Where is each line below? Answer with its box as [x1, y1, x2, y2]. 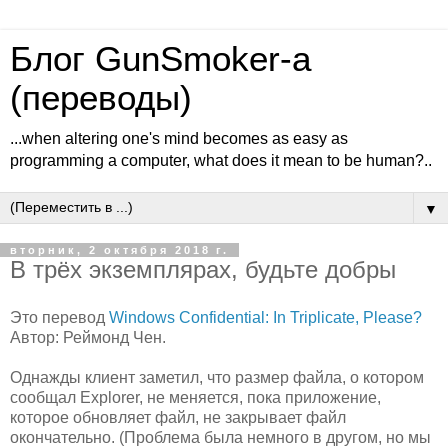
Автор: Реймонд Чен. [10, 328, 166, 346]
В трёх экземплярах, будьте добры [10, 256, 396, 283]
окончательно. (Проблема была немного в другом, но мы [10, 428, 431, 446]
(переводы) [10, 79, 192, 117]
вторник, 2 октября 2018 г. [10, 244, 229, 256]
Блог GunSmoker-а [10, 40, 311, 78]
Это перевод [10, 308, 109, 326]
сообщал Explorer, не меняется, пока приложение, [10, 388, 381, 406]
